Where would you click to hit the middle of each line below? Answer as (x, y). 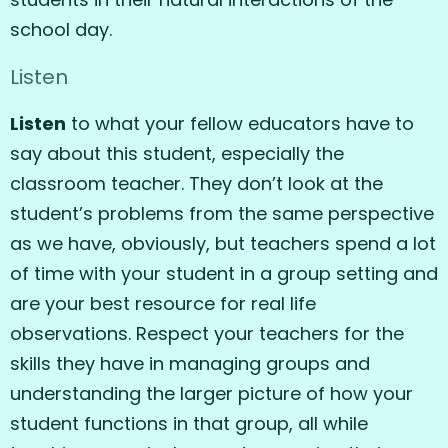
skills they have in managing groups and (190, 363)
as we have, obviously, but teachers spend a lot (223, 243)
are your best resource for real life (163, 303)
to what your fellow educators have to (240, 123)
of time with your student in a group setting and (224, 273)
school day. (61, 29)
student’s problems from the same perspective (222, 213)
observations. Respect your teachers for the (207, 333)
